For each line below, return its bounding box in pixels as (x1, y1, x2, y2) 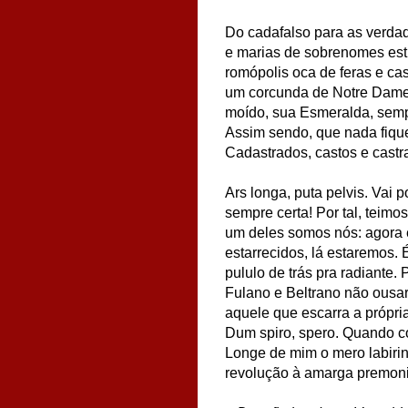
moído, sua (225, 104, 296, 120)
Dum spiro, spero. (225, 324, 339, 341)
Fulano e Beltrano (225, 284, 341, 301)
